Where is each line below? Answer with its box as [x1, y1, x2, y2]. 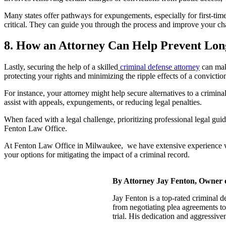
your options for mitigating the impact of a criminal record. [4, 150, 190, 159]
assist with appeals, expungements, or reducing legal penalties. [4, 98, 202, 107]
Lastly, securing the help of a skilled [4, 63, 118, 72]
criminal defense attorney [118, 63, 200, 72]
